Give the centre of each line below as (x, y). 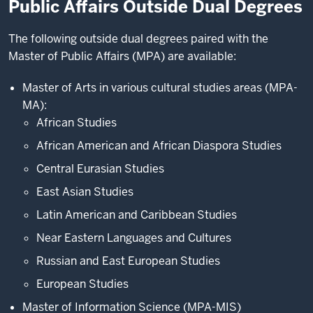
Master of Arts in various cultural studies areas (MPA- (160, 88)
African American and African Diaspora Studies (159, 146)
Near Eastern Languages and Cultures (134, 238)
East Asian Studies (85, 192)
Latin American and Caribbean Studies (137, 215)
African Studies (77, 123)
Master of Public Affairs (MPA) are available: (124, 56)
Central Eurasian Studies (100, 169)
